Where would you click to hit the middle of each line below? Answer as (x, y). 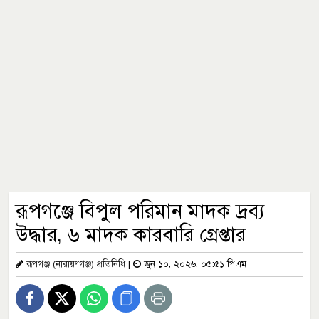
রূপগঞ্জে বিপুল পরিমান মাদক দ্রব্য (140, 211)
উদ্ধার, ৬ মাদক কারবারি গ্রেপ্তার (131, 235)
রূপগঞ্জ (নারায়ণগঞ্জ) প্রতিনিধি (76, 264)
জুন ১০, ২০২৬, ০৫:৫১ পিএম (194, 264)
